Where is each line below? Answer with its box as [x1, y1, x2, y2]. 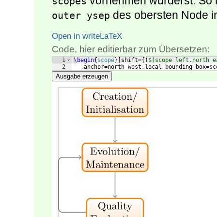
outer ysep [52, 10, 110, 22]
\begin [74, 57, 94, 64]
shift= [121, 57, 141, 64]
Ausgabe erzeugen [56, 73, 108, 80]
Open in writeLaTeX [52, 31, 122, 41]
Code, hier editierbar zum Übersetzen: [52, 44, 210, 55]
